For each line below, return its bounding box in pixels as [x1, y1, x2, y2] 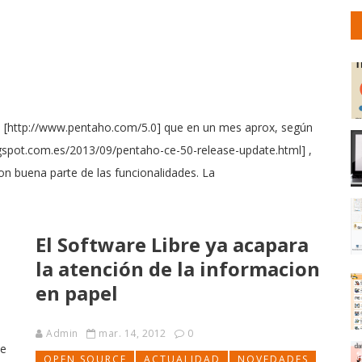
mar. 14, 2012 [95, 326, 169, 340]
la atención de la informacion [36, 255, 320, 282]
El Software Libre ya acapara [36, 231, 309, 258]
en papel [36, 280, 118, 306]
